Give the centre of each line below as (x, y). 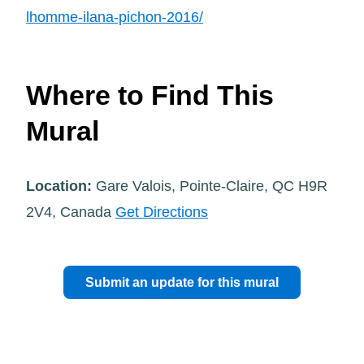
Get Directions (162, 212)
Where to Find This (150, 95)
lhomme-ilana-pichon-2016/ (115, 17)
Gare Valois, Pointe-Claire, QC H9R (210, 186)
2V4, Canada (71, 212)
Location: (59, 186)
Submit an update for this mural (182, 283)
